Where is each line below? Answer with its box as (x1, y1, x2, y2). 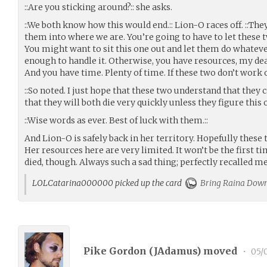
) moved (197, 244, 240, 257)
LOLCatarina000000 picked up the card (32, 178, 185, 188)
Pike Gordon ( (83, 244, 154, 257)
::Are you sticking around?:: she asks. (24, 2, 172, 13)
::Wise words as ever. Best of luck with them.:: (24, 115, 208, 126)
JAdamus (154, 244, 197, 257)
